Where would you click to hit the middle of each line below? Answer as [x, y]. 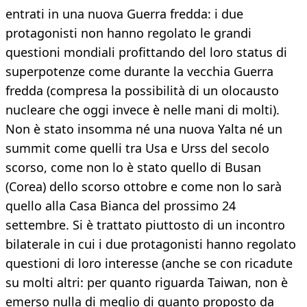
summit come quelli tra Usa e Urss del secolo [137, 148]
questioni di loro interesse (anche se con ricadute [149, 263]
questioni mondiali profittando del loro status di [146, 52]
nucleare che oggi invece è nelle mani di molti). [143, 110]
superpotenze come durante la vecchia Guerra [139, 72]
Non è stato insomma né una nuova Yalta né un [144, 129]
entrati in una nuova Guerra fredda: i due [124, 14]
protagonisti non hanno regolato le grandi [128, 33]
